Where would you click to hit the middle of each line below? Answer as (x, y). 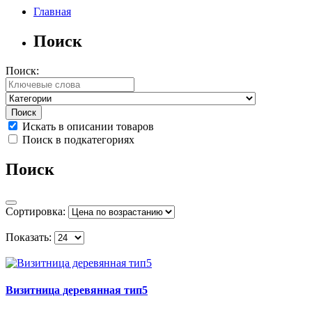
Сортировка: (36, 211)
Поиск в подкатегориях (77, 140)
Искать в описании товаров (87, 127)
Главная (52, 12)
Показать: (29, 237)
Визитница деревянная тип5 (77, 290)
